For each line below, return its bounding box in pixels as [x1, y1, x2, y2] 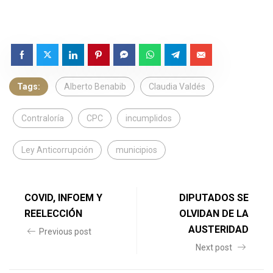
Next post [196, 242, 234, 252]
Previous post [39, 226, 91, 236]
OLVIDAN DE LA [179, 207, 249, 219]
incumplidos [126, 113, 172, 123]
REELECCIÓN [24, 207, 82, 219]
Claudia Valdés [149, 81, 205, 91]
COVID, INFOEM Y [24, 191, 102, 204]
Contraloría [21, 113, 64, 123]
